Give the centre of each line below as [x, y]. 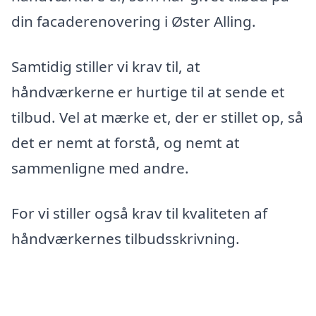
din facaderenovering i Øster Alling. [134, 22]
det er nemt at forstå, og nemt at [126, 143]
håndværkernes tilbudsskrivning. [126, 238]
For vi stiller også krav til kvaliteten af [139, 213]
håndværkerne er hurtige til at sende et [148, 92]
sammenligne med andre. [100, 168]
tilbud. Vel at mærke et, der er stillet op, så [157, 117]
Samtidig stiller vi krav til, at [106, 67]
